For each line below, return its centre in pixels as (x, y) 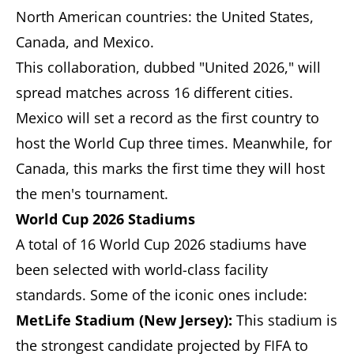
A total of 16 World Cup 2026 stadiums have (161, 245)
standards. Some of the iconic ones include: (162, 295)
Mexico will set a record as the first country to (168, 118)
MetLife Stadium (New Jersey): (124, 320)
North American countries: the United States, (165, 17)
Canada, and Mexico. (85, 42)
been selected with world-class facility (142, 270)
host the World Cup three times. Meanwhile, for (174, 143)
